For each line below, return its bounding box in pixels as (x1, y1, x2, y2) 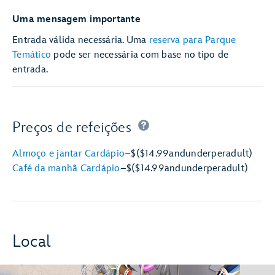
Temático (12, 49, 51, 61)
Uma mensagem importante (12, 14, 145, 25)
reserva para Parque (149, 34, 236, 46)
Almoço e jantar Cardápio (12, 148, 125, 160)
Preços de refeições (12, 118, 131, 136)
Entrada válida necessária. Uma (12, 34, 149, 46)
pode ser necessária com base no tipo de (51, 49, 228, 61)
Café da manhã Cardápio (12, 163, 120, 174)
